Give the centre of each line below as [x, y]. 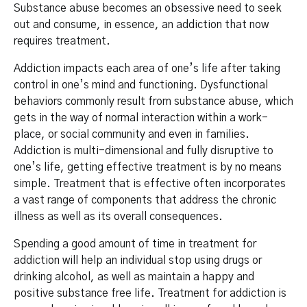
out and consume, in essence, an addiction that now [141, 25]
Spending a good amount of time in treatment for [135, 244]
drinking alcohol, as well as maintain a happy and [134, 277]
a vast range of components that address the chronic [145, 200]
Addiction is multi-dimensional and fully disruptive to [144, 151]
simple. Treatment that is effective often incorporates [150, 184]
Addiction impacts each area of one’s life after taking [147, 69]
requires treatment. [62, 41]
